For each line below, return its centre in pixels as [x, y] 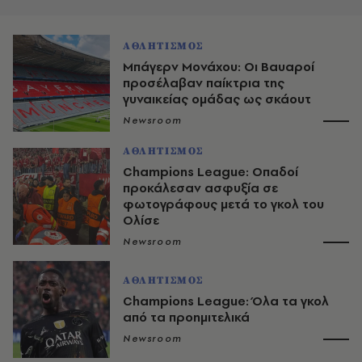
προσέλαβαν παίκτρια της [204, 82]
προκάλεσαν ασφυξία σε [200, 187]
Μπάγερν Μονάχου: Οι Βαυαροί [219, 66]
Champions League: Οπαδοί [210, 171]
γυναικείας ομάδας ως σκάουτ [217, 99]
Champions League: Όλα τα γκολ [226, 301]
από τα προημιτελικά [186, 317]
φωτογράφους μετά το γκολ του [223, 204]
